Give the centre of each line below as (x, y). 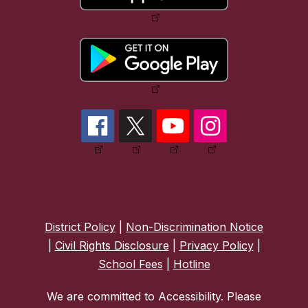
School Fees (130, 264)
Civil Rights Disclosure (112, 246)
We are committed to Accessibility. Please (154, 297)
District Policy (80, 227)
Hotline (191, 264)
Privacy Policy (216, 246)
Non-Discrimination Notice (195, 227)
